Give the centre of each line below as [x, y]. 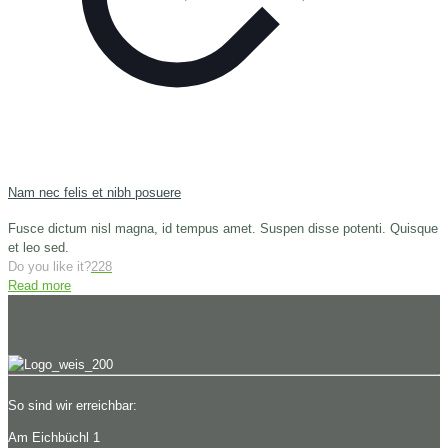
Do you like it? [49, 267]
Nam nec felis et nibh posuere [94, 192]
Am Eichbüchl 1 [54, 438]
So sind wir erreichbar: [72, 406]
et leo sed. [38, 248]
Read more [39, 286]
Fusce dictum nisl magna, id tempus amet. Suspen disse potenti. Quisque [223, 229]
